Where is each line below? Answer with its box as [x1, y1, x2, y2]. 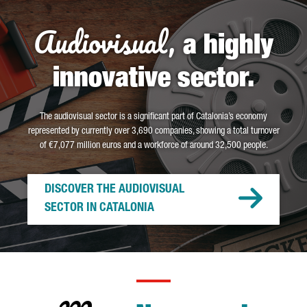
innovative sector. [53, 66, 254, 94]
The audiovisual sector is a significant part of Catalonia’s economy [40, 112, 267, 122]
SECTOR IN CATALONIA [45, 202, 154, 214]
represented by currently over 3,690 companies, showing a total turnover [27, 127, 280, 136]
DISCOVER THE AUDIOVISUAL [45, 184, 184, 196]
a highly [183, 34, 273, 61]
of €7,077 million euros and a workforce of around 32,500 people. [39, 141, 268, 151]
